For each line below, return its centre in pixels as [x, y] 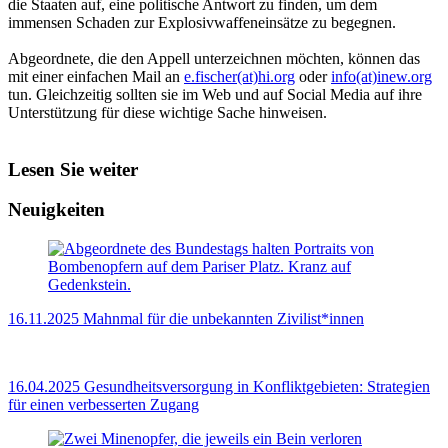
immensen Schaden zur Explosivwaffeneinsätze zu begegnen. [202, 22]
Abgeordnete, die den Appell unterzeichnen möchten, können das [214, 58]
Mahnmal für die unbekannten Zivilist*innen [223, 319]
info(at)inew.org [381, 76]
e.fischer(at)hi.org [239, 76]
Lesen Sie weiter [73, 169]
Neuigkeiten [56, 210]
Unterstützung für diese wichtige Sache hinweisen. [167, 112]
